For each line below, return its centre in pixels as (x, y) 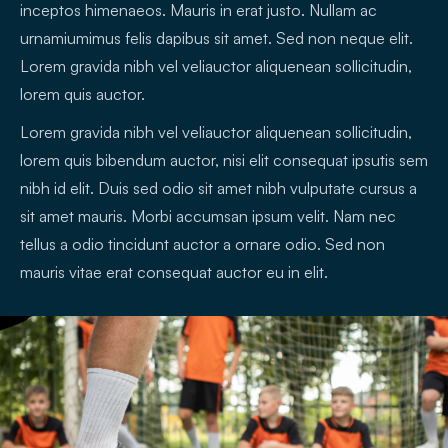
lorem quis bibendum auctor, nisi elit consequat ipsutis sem (224, 160)
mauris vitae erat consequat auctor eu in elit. (174, 272)
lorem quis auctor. (82, 94)
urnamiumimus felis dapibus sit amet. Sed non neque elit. (216, 38)
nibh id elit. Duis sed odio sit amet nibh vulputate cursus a (218, 188)
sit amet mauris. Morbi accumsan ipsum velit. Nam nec (208, 216)
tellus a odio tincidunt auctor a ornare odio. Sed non (202, 244)
